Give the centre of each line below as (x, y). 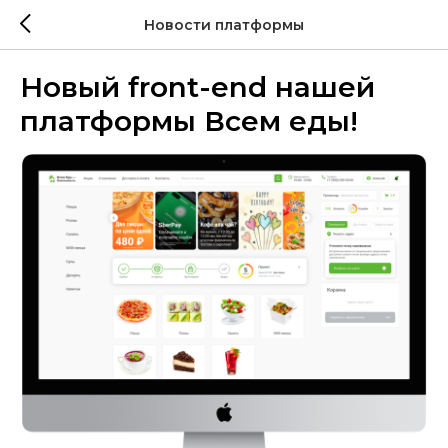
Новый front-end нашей (197, 87)
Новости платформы (224, 24)
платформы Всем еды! (189, 121)
